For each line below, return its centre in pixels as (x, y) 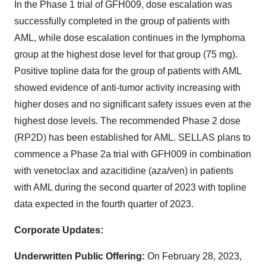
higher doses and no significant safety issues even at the (133, 104)
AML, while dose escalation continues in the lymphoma (130, 38)
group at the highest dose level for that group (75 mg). (126, 54)
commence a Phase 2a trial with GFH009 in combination (133, 154)
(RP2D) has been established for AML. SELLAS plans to (132, 137)
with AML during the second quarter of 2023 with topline (130, 187)
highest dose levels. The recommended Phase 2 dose (127, 121)
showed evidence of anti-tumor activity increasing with (127, 88)
